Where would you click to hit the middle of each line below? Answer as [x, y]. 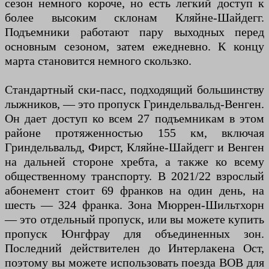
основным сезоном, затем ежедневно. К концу [134, 47]
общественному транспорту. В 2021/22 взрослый [134, 176]
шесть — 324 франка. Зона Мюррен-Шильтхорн [134, 205]
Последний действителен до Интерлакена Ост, [134, 248]
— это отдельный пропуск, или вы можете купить [134, 219]
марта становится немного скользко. [98, 61]
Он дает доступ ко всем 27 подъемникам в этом [134, 119]
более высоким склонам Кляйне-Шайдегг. [134, 18]
